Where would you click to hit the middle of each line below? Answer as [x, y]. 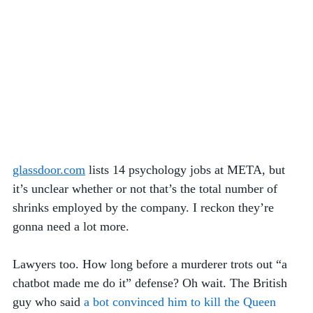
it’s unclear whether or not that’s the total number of [147, 189]
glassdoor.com [49, 170]
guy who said [48, 302]
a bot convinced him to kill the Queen [180, 302]
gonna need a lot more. [73, 227]
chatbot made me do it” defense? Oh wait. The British [152, 283]
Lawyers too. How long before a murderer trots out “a [152, 264]
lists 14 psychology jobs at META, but [187, 170]
